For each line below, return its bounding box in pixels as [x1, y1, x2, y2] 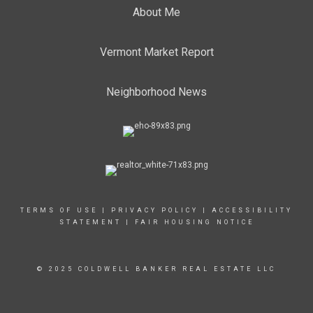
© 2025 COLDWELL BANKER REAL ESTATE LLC [37, 265, 276, 272]
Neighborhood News [106, 85, 207, 99]
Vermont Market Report [99, 45, 214, 59]
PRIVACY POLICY [111, 207, 198, 214]
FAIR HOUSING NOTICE [134, 219, 254, 226]
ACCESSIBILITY [212, 207, 293, 214]
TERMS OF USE [20, 207, 98, 214]
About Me [133, 6, 180, 19]
